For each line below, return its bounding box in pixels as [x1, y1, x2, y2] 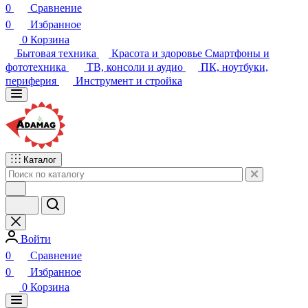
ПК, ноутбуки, [201, 43, 268, 55]
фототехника [5, 43, 66, 55]
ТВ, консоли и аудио [87, 43, 183, 55]
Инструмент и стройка [76, 57, 182, 69]
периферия [5, 57, 56, 69]
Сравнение [30, 232, 82, 243]
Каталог [23, 137, 56, 147]
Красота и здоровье [111, 30, 202, 41]
